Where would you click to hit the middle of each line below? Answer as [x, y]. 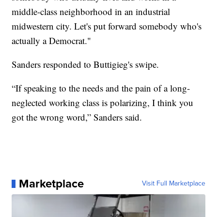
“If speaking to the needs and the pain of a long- [101, 88]
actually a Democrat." [52, 41]
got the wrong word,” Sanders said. [77, 117]
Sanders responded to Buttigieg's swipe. [85, 64]
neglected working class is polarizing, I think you [103, 103]
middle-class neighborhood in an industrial [91, 12]
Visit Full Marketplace [173, 184]
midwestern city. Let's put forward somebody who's [107, 26]
